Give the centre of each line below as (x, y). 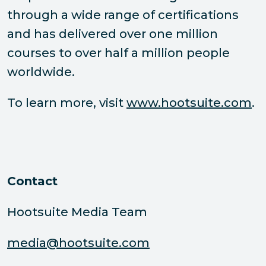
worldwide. (41, 72)
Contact (32, 181)
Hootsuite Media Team (77, 212)
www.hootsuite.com (189, 103)
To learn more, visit (67, 103)
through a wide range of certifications (123, 15)
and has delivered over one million (113, 34)
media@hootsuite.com (78, 243)
